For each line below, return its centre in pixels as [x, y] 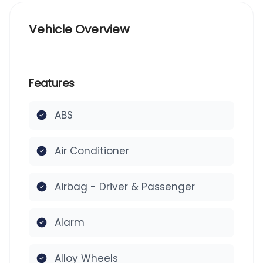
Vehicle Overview [79, 29]
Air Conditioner [92, 151]
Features [52, 83]
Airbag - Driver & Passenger [125, 186]
